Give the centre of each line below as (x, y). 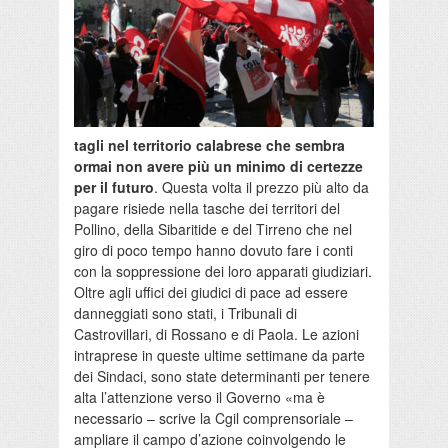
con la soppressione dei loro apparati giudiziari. (223, 271)
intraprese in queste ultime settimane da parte (219, 355)
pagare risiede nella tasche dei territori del (207, 208)
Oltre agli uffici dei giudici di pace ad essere (211, 292)
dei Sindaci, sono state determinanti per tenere (222, 376)
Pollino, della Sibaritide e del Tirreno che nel (213, 229)
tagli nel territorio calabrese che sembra (209, 145)
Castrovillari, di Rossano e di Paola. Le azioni (216, 334)
